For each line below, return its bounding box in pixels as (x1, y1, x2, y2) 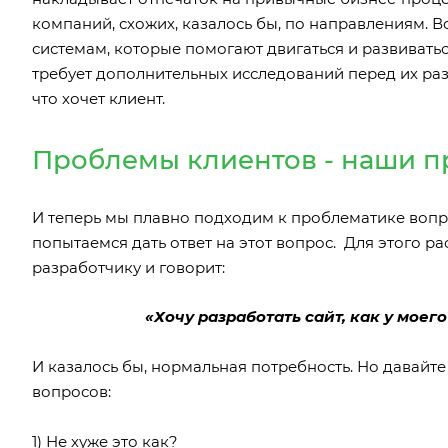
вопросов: (32, 381, 111, 401)
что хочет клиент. (32, 88, 165, 108)
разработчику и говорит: (32, 257, 225, 277)
